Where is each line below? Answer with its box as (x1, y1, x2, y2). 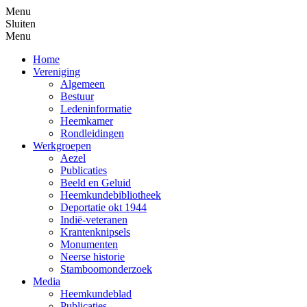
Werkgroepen (33, 140, 91, 151)
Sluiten (5, 18, 36, 29)
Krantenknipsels (60, 226, 130, 238)
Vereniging (33, 66, 80, 77)
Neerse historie (60, 251, 125, 262)
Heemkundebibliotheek (60, 189, 161, 201)
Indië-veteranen (60, 214, 127, 225)
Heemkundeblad (60, 288, 132, 299)
